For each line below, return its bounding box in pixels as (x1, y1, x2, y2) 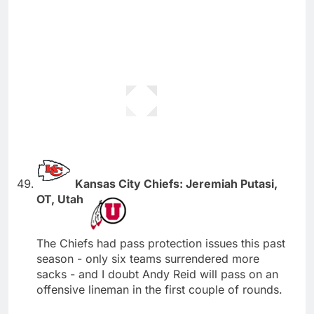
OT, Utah (36, 191, 86, 206)
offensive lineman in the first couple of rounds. (36, 282, 282, 296)
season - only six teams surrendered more (36, 251, 259, 266)
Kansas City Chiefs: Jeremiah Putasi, (75, 176, 278, 191)
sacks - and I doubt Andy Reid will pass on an (36, 266, 278, 281)
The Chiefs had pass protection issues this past (36, 235, 285, 250)
